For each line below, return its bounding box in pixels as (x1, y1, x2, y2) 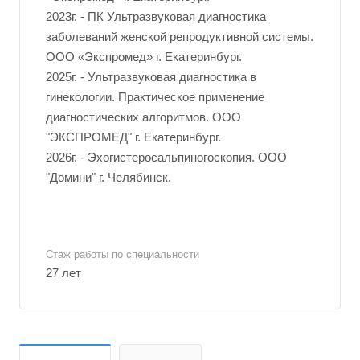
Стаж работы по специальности (46, 248, 199, 260)
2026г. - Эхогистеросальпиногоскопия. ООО (46, 150, 287, 164)
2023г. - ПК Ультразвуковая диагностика (46, 10, 266, 23)
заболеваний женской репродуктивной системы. (46, 30, 313, 43)
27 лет (46, 266, 81, 280)
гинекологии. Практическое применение (46, 90, 264, 104)
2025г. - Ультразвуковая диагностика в (46, 70, 256, 84)
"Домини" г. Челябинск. (46, 170, 171, 184)
